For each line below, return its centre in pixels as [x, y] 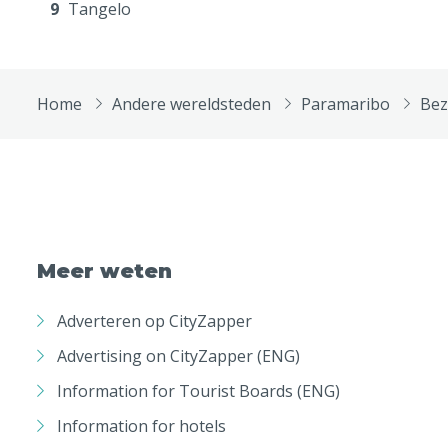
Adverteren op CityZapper [154, 320]
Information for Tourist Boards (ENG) [198, 390]
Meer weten [104, 271]
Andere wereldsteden [191, 104]
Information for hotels [141, 425]
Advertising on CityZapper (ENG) [178, 355]
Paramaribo [345, 104]
